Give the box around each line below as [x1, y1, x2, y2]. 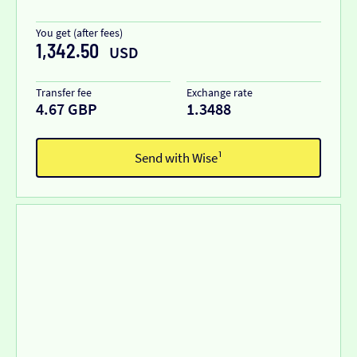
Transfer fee [36, 84, 92, 100]
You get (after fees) [36, 25, 123, 40]
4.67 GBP [36, 98, 97, 119]
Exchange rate [186, 84, 253, 100]
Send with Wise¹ [135, 148, 222, 167]
